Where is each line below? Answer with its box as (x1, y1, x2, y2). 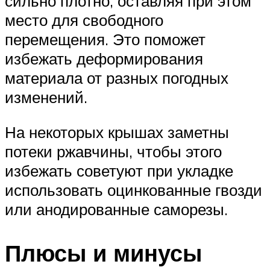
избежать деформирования (5, 49, 203, 69)
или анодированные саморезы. (5, 199, 228, 219)
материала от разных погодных (5, 68, 228, 88)
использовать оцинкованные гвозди (5, 180, 262, 200)
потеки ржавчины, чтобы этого (5, 142, 222, 162)
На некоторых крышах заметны (5, 122, 229, 142)
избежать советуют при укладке (5, 161, 233, 181)
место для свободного (5, 10, 163, 30)
